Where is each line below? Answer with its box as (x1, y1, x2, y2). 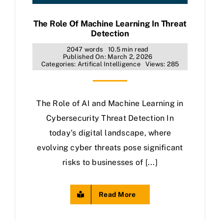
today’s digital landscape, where (49, 128, 171, 137)
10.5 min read (108, 45, 149, 53)
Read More (99, 190, 136, 198)
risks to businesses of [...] (62, 157, 158, 167)
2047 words (66, 45, 104, 53)
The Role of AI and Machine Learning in (36, 98, 184, 108)
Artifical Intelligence (77, 60, 140, 68)
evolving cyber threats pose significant (37, 142, 183, 152)
